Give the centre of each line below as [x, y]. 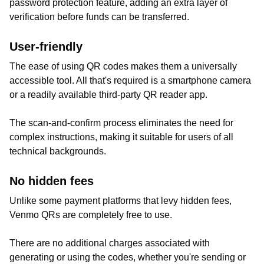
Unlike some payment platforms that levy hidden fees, [121, 201]
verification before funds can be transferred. [99, 17]
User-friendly [46, 47]
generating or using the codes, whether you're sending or [128, 257]
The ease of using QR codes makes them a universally [123, 66]
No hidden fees [52, 181]
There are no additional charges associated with [110, 243]
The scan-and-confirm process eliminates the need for [121, 123]
